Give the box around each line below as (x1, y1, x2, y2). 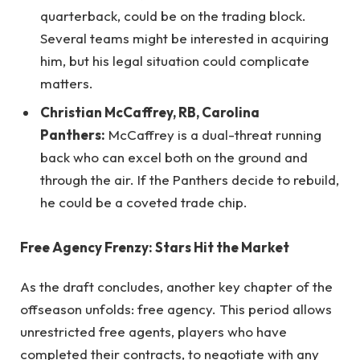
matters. (40, 75, 93, 92)
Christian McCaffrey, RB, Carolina (40, 103, 260, 121)
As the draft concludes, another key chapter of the (20, 277, 333, 295)
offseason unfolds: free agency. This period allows (20, 300, 332, 317)
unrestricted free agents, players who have (20, 322, 287, 340)
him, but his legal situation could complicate (40, 52, 309, 70)
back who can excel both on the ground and (40, 148, 308, 166)
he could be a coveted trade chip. (40, 193, 247, 211)
